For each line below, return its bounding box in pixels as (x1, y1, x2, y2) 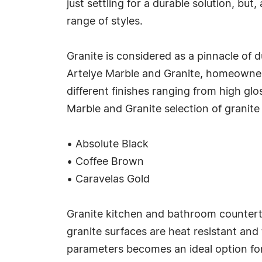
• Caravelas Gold (67, 174, 150, 185)
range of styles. (67, 16, 143, 27)
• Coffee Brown (67, 157, 144, 167)
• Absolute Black (67, 139, 149, 150)
